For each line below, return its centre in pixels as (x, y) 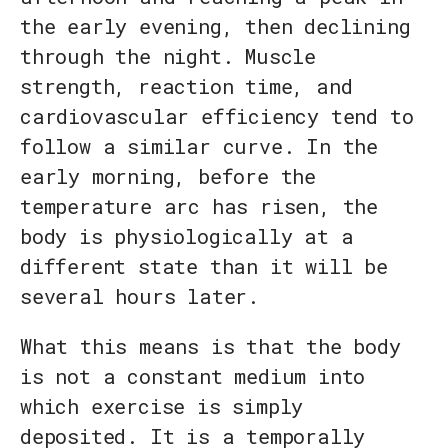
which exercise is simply (162, 406)
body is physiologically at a (187, 236)
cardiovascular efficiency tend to (217, 116)
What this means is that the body (210, 346)
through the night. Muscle (168, 56)
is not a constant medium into (193, 376)
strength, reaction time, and (186, 86)
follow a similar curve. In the (199, 146)
